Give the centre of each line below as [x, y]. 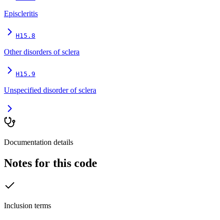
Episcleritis [21, 13]
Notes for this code [51, 163]
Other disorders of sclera [42, 52]
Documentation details [39, 142]
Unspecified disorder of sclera [50, 90]
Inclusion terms [27, 205]
